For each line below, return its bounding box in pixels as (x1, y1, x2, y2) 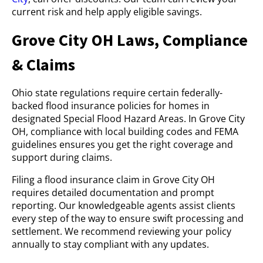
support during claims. (12, 151, 112, 164)
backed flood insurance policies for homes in (12, 99, 210, 112)
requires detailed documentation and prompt (12, 186, 214, 199)
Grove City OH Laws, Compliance (12, 29, 248, 50)
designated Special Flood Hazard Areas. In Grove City (12, 112, 245, 125)
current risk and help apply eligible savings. (12, 5, 202, 18)
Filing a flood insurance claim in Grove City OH (12, 173, 215, 186)
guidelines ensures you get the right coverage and (12, 138, 233, 151)
